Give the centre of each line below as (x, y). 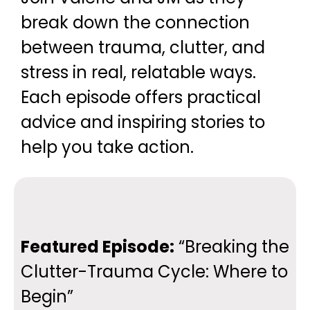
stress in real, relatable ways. (138, 72)
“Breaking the (232, 247)
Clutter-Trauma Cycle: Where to (154, 272)
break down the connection (135, 22)
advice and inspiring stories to (143, 122)
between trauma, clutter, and (143, 47)
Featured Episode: (98, 247)
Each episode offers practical (141, 97)
